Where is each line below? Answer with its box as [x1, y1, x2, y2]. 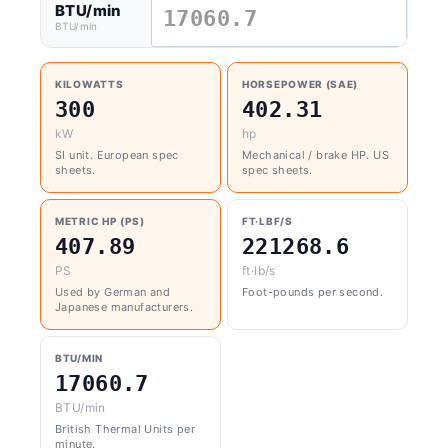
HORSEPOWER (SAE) [242, 78, 359, 90]
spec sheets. [242, 163, 313, 177]
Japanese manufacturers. [55, 300, 194, 314]
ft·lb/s [242, 263, 276, 278]
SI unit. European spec [55, 148, 179, 162]
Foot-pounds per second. [242, 285, 384, 299]
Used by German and [55, 285, 171, 299]
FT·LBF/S [242, 215, 293, 227]
